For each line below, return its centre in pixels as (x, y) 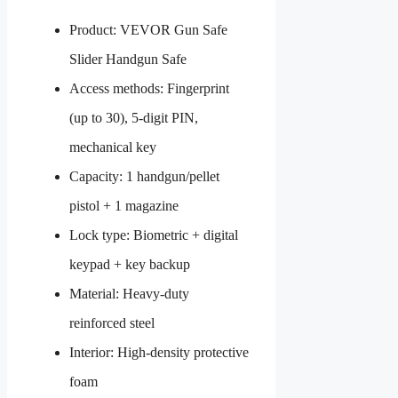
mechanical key (113, 147)
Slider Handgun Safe (128, 59)
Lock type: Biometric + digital (154, 235)
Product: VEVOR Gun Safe (148, 29)
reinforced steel (112, 322)
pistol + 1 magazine (124, 205)
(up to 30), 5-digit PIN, (134, 117)
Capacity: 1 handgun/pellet (144, 176)
